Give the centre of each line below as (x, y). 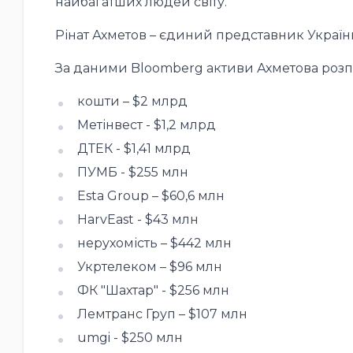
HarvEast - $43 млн (137, 219)
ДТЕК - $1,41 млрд (134, 148)
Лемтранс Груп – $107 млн (162, 314)
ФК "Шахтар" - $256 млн (153, 290)
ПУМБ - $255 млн (132, 172)
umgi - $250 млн (130, 337)
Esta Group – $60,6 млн (150, 195)
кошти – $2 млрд (132, 101)
